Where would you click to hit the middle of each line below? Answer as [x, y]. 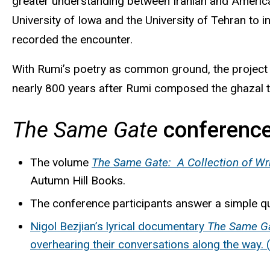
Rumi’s [54, 69]
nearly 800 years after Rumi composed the [121, 89]
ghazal [247, 89]
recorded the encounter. [72, 40]
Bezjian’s [81, 226]
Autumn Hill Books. [78, 180]
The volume [61, 162]
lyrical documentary [155, 226]
